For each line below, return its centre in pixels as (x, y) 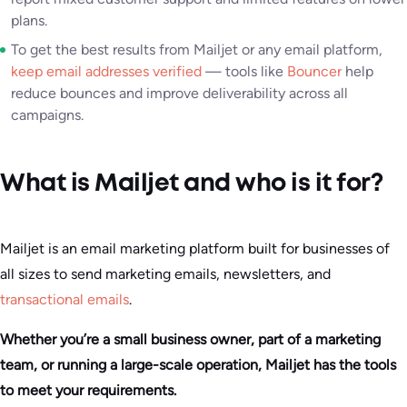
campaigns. (47, 115)
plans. (29, 20)
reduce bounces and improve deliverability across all (179, 93)
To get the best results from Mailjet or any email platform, (197, 50)
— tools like (244, 71)
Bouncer (314, 71)
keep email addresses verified (106, 71)
